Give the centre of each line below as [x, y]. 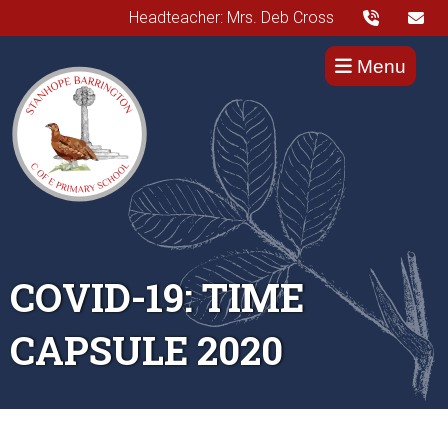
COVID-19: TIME [157, 297]
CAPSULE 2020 [146, 350]
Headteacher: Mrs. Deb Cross [232, 17]
